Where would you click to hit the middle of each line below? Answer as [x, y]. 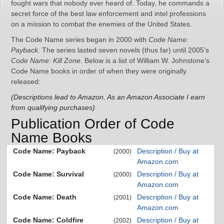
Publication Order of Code [93, 124]
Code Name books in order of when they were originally [99, 71]
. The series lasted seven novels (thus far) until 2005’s [123, 50]
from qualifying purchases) [53, 107]
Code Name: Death [45, 197]
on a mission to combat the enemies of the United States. [101, 24]
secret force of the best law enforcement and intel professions [108, 13]
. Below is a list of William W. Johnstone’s [145, 60]
